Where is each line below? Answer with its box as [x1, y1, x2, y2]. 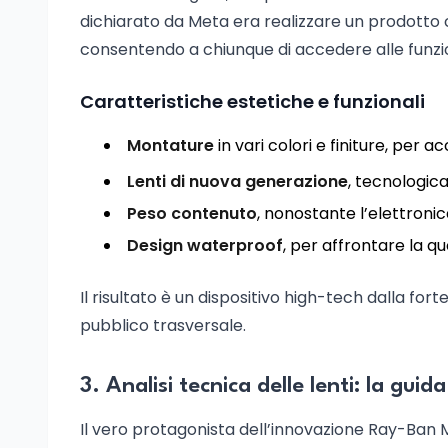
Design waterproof [127, 234, 283, 257]
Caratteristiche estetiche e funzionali [80, 89, 425, 114]
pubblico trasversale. [80, 314, 246, 337]
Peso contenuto [127, 202, 257, 225]
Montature [127, 134, 214, 157]
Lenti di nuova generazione [127, 170, 348, 193]
